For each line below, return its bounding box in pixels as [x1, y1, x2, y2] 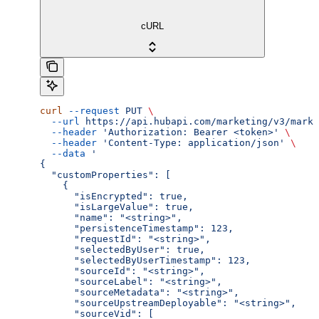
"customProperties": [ [40, 169, 171, 180]
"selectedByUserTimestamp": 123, [40, 254, 251, 266]
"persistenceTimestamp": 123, [40, 222, 234, 234]
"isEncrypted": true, [40, 190, 188, 202]
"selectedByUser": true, [40, 244, 205, 255]
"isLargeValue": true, [40, 201, 194, 212]
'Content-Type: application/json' [97, 137, 285, 148]
